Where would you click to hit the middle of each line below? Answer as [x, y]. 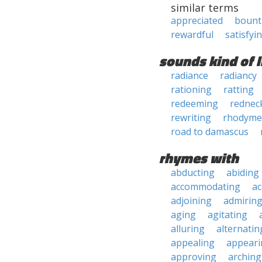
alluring [188, 229]
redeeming [194, 104]
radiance [189, 75]
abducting [193, 173]
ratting [239, 89]
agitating [227, 215]
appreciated [197, 20]
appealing [193, 243]
